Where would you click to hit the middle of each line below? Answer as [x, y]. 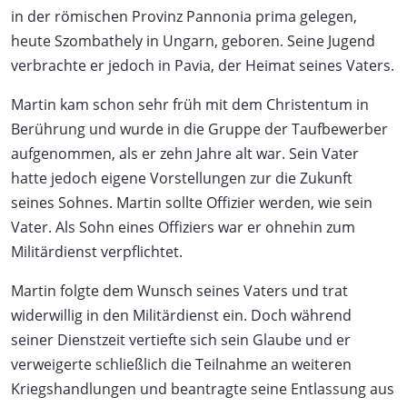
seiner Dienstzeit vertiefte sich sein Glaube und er [181, 339]
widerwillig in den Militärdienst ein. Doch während [181, 315]
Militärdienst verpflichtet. [97, 251]
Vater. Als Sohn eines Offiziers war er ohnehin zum [183, 227]
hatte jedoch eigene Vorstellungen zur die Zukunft [182, 178]
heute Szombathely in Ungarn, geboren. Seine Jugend [193, 40]
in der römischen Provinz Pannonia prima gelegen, [184, 16]
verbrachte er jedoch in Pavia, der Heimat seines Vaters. [203, 65]
